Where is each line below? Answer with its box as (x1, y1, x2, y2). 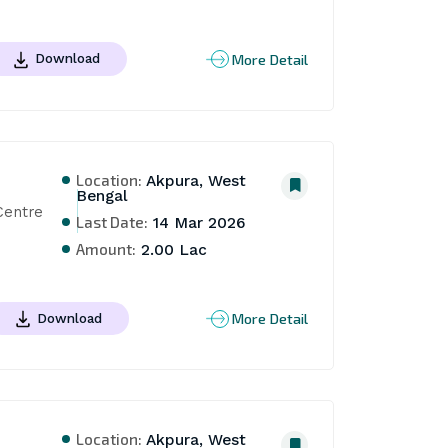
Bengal (76, 186, 129, 205)
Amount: (76, 238, 137, 258)
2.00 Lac (136, 240, 208, 259)
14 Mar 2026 (148, 213, 247, 232)
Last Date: (76, 211, 149, 231)
